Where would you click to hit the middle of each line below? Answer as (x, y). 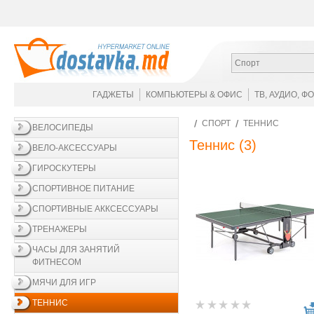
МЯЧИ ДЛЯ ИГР (64, 282)
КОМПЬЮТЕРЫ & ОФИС (194, 95)
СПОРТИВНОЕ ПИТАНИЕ (83, 189)
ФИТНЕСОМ (57, 262)
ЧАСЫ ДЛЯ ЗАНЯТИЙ (76, 250)
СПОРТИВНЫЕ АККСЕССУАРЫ (95, 209)
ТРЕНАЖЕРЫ (60, 229)
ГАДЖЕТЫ (113, 95)
